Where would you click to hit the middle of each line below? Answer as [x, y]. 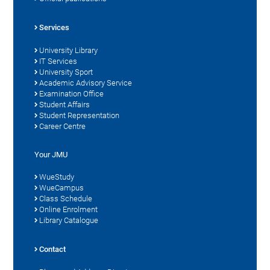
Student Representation [80, 115]
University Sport [66, 72]
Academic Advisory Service [86, 83]
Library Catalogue [69, 220]
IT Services [58, 61]
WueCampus [62, 187]
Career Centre [63, 126]
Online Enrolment [69, 209]
